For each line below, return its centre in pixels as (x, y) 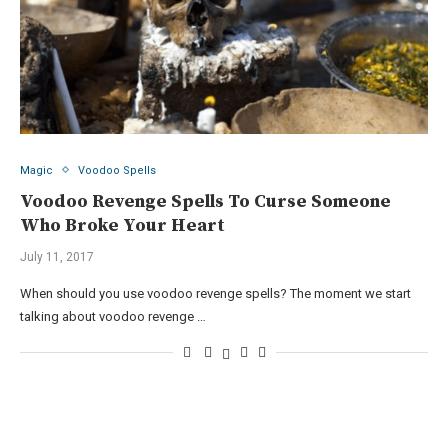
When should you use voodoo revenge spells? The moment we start (215, 293)
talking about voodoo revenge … (113, 316)
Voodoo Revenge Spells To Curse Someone (205, 201)
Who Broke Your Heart (122, 225)
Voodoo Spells (117, 170)
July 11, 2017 (57, 256)
